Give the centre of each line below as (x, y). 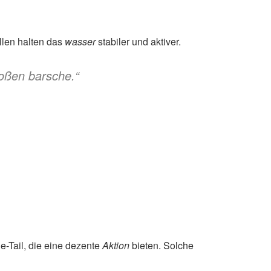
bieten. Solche (162, 246)
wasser (80, 41)
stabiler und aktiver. (138, 41)
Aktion (116, 246)
